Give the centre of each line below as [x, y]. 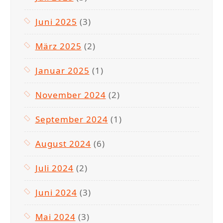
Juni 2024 [56, 192]
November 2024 [70, 95]
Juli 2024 [54, 168]
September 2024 [71, 119]
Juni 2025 [56, 21]
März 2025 [58, 46]
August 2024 [63, 143]
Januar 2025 [62, 70]
